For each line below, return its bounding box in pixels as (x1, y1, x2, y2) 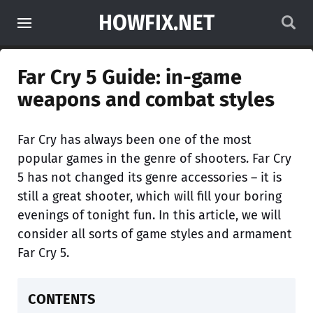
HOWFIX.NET (99, 10, 214, 36)
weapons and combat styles (17, 87, 275, 112)
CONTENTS (28, 291, 95, 307)
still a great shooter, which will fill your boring (17, 189, 282, 204)
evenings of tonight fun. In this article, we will (17, 208, 281, 223)
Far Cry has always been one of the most (17, 132, 252, 147)
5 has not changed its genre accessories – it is (17, 170, 282, 185)
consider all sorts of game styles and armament (17, 226, 292, 242)
